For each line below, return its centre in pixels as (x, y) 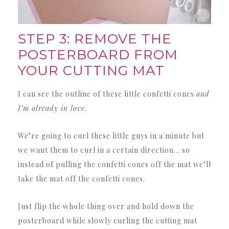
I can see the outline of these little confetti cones (107, 94)
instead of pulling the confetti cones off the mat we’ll (114, 165)
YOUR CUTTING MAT (91, 71)
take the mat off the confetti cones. (82, 179)
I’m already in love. (52, 108)
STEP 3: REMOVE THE (95, 39)
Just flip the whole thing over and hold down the (106, 207)
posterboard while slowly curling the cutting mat (108, 221)
